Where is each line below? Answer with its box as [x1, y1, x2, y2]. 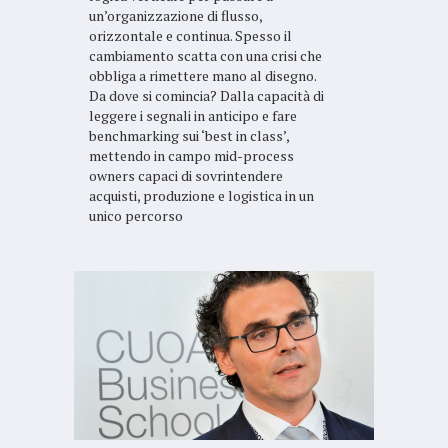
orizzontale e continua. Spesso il [89, 26, 292, 46]
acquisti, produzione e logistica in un [89, 186, 314, 206]
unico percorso [89, 206, 183, 226]
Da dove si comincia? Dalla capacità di [89, 86, 324, 106]
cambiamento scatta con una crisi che [89, 46, 322, 66]
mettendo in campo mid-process [89, 146, 294, 166]
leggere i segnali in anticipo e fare [89, 106, 297, 126]
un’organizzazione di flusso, [89, 6, 262, 26]
